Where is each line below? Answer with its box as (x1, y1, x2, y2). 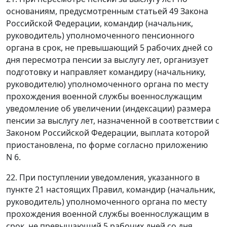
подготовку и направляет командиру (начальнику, (6, 66, 206, 78)
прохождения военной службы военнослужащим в (6, 208, 209, 219)
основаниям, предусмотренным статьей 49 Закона (6, 5, 208, 17)
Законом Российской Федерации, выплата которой (6, 127, 209, 138)
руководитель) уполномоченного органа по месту (6, 196, 207, 207)
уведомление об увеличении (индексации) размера (6, 102, 211, 114)
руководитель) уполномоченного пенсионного (6, 29, 195, 41)
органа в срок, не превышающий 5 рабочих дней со (6, 42, 213, 53)
